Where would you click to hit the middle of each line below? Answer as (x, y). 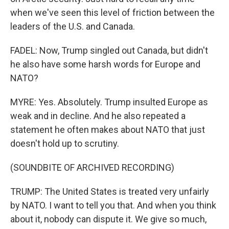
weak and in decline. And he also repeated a (98, 116)
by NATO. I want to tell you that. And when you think (113, 205)
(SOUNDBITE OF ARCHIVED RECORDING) (92, 167)
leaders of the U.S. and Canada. (73, 26)
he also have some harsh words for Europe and (105, 64)
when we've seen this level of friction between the (112, 13)
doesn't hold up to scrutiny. (65, 143)
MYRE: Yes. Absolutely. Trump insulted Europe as (109, 102)
